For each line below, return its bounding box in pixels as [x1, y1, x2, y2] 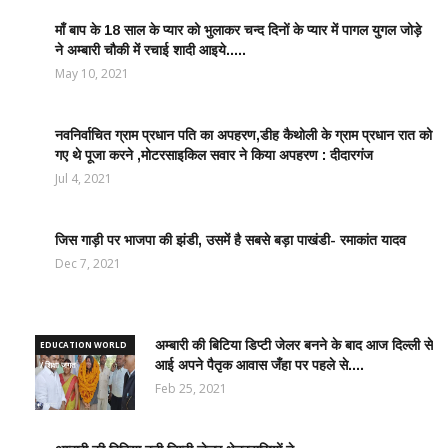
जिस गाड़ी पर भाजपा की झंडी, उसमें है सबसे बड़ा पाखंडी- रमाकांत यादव [55, 232, 406, 248]
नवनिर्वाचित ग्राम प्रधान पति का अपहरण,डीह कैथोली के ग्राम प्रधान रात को [55, 127, 432, 143]
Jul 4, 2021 [55, 170, 112, 187]
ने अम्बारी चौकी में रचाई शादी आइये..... [55, 42, 246, 58]
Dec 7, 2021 [55, 255, 121, 272]
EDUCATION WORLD [40, 339, 127, 350]
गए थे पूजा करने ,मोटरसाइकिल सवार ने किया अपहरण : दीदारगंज [55, 147, 373, 163]
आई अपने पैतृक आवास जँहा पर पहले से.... [155, 357, 364, 373]
